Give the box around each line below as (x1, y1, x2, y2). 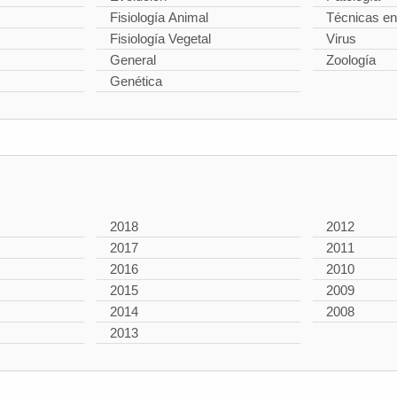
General (110, 52, 157, 67)
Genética (110, 74, 163, 89)
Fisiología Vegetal (110, 31, 212, 46)
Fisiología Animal (110, 10, 209, 25)
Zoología (325, 52, 376, 67)
